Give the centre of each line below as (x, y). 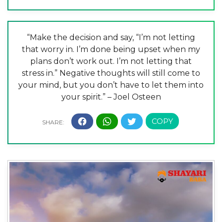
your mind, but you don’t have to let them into (111, 85)
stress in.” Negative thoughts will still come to (111, 73)
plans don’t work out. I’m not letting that (111, 61)
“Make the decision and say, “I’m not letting (111, 38)
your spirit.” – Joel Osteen (111, 97)
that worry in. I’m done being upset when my (111, 50)
